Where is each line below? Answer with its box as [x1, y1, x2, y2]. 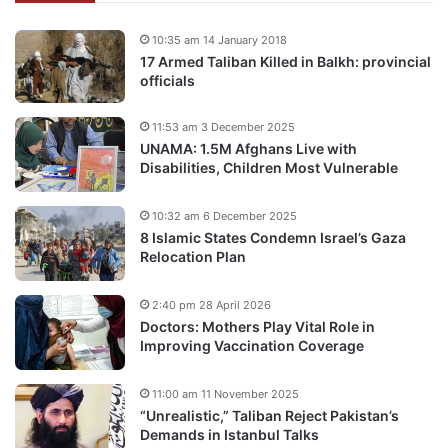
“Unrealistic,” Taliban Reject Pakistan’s [140, 407, 399, 425]
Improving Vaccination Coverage [140, 337, 364, 355]
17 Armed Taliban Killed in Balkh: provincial [140, 52, 431, 70]
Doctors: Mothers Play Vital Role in [140, 318, 375, 336]
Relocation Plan [140, 248, 246, 266]
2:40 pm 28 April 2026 [152, 298, 271, 313]
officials [140, 71, 195, 89]
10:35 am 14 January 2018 [152, 32, 287, 47]
